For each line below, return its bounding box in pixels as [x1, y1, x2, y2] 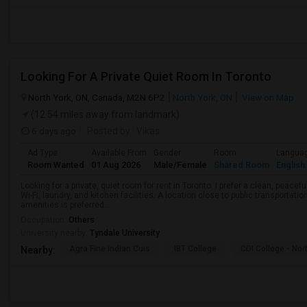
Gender [153, 148, 181, 158]
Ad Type [27, 148, 58, 158]
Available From [91, 148, 147, 158]
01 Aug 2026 [91, 160, 140, 170]
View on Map [240, 92, 294, 103]
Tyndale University [90, 228, 160, 238]
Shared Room [214, 160, 269, 170]
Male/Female [153, 160, 207, 170]
